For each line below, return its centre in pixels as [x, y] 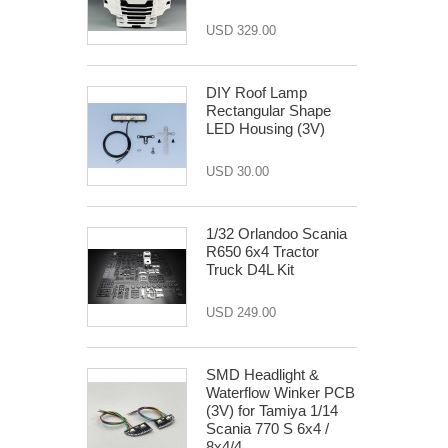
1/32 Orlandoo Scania [276, 233]
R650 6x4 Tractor [262, 251]
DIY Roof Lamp [256, 92]
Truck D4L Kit [250, 269]
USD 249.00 [241, 312]
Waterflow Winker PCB [280, 392]
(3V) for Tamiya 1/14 [272, 410]
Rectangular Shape [268, 110]
